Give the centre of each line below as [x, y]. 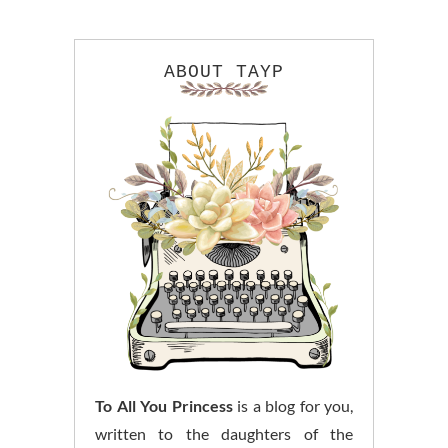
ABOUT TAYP [224, 72]
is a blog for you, [292, 406]
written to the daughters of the [224, 434]
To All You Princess [164, 406]
